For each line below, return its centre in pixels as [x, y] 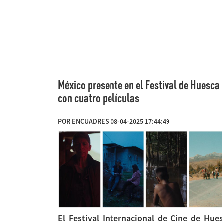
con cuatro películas [99, 98]
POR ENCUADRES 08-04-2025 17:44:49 [114, 122]
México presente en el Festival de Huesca [139, 85]
